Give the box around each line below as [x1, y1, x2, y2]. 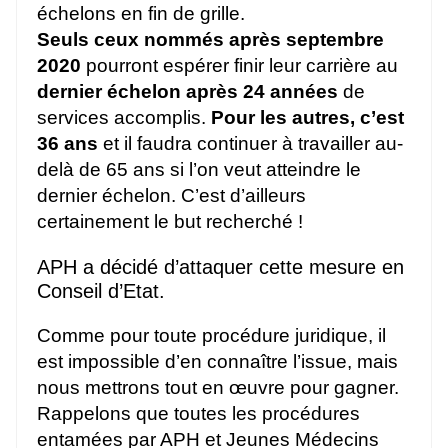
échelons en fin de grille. [37, 2, 245, 24]
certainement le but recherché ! [37, 210, 303, 232]
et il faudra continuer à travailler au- [98, 132, 403, 154]
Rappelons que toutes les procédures [37, 402, 360, 424]
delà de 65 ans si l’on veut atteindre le [37, 158, 361, 180]
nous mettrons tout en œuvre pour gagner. [37, 376, 399, 398]
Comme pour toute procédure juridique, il [37, 324, 386, 346]
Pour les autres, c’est [211, 106, 404, 128]
